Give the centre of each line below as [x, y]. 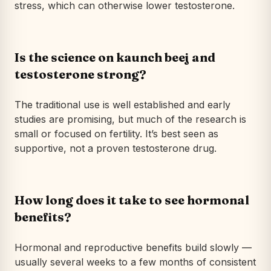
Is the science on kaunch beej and [115, 57]
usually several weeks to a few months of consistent [135, 262]
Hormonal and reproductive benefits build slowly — [133, 247]
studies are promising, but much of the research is [130, 119]
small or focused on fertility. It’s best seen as [116, 133]
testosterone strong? [80, 74]
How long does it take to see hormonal [132, 200]
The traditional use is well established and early [122, 104]
